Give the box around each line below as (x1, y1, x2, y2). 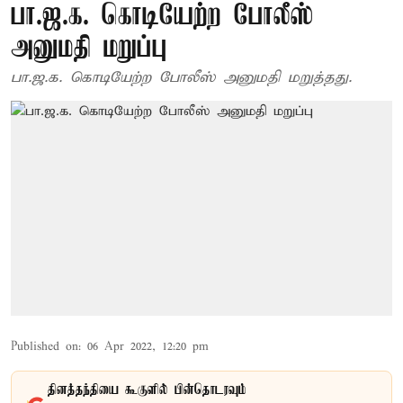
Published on (11, 338, 78, 354)
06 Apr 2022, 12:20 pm (87, 338, 209, 354)
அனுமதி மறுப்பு (11, 33, 167, 65)
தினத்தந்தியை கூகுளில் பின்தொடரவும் (48, 381, 246, 399)
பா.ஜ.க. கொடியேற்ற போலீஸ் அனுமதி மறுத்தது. (11, 68, 352, 87)
